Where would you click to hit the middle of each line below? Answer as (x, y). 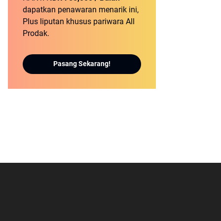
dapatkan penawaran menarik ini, (81, 9)
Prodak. (36, 33)
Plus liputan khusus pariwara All (79, 21)
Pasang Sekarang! (82, 64)
